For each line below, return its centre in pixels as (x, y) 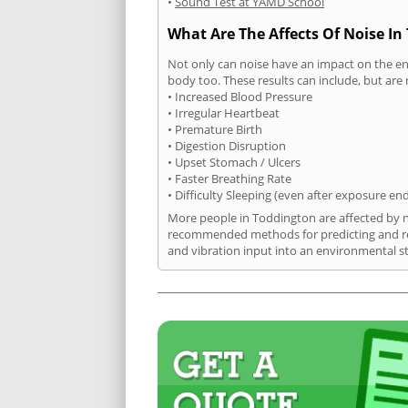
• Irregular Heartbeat (224, 113)
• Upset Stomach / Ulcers (234, 163)
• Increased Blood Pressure (240, 97)
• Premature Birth (215, 130)
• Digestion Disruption (227, 146)
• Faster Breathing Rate (229, 179)
